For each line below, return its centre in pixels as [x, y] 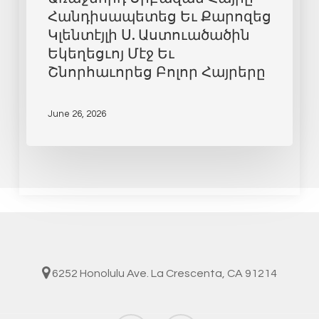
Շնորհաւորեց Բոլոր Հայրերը [156, 71]
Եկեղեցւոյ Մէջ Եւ [111, 52]
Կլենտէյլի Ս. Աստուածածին [148, 34]
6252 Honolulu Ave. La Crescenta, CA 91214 [163, 273]
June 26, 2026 [77, 114]
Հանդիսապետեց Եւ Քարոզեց [159, 15]
